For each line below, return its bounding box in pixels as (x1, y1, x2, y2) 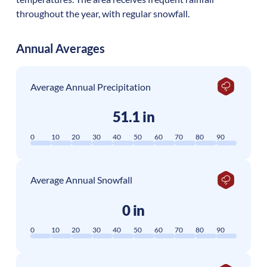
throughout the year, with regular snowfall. (15, 8, 190, 20)
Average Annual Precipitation (30, 80, 151, 92)
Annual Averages (15, 41, 105, 56)
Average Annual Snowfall (30, 174, 132, 186)
